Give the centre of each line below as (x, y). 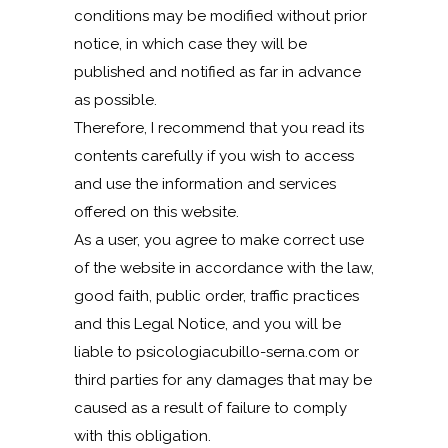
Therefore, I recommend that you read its (219, 128)
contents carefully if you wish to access (214, 156)
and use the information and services (205, 184)
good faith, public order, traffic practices (216, 296)
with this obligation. (142, 436)
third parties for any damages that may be (223, 380)
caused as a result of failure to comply (210, 408)
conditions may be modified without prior (220, 16)
